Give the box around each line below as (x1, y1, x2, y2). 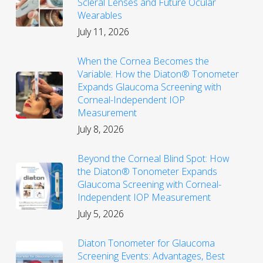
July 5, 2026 (77, 207, 124, 221)
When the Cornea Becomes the (77, 55, 209, 68)
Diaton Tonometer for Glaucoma (77, 237, 215, 250)
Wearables (77, 9, 122, 22)
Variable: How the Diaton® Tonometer (77, 68, 239, 81)
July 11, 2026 (77, 25, 129, 39)
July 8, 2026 (77, 123, 124, 136)
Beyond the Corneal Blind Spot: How (77, 152, 230, 166)
